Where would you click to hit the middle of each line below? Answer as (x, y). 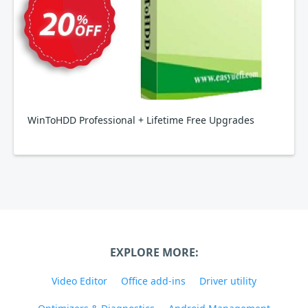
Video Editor (79, 281)
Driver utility (228, 281)
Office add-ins (153, 281)
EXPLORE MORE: (154, 252)
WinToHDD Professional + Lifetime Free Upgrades (141, 120)
